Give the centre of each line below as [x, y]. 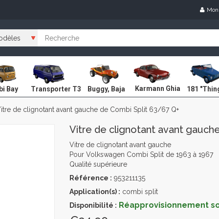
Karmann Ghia [158, 89]
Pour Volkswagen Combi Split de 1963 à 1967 [141, 154]
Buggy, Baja [106, 89]
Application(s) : [95, 192]
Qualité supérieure [98, 164]
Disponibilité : [93, 205]
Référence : [90, 178]
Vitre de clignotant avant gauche [120, 145]
